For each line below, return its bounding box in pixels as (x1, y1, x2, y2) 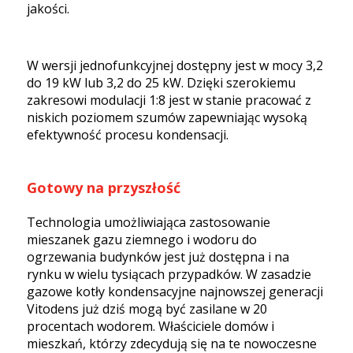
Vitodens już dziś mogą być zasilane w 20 (27, 299, 267, 318)
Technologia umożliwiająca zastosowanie (27, 213, 270, 231)
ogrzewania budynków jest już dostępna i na (27, 247, 289, 266)
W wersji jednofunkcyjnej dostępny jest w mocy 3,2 (27, 56, 323, 74)
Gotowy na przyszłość (27, 177, 180, 197)
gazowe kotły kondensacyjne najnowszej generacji (27, 282, 323, 300)
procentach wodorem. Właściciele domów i (27, 317, 274, 335)
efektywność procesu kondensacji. (27, 125, 229, 143)
